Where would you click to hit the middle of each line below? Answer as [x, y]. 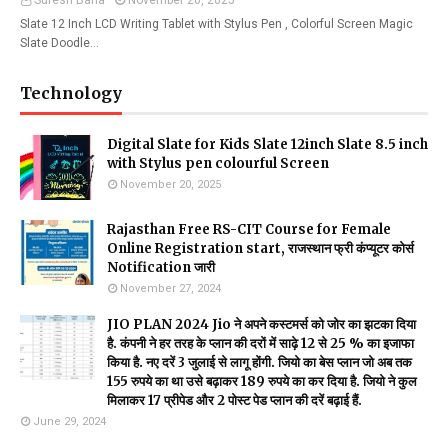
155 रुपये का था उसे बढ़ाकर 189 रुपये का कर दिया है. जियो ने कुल [262, 381]
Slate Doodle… [59, 43]
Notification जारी [161, 267]
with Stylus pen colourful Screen [218, 163]
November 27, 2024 [170, 288]
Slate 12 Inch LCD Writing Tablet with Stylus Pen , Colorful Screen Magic [216, 24]
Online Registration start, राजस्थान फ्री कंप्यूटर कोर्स [260, 248]
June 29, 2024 [69, 421]
